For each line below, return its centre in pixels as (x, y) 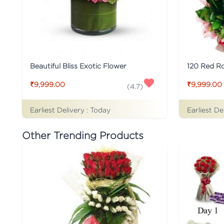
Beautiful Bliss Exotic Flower (78, 65)
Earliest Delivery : (60, 109)
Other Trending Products (83, 135)
